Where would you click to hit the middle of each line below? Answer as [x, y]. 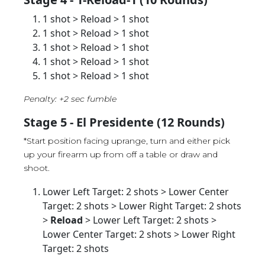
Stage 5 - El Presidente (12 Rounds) [124, 122]
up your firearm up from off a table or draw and [121, 154]
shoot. [37, 168]
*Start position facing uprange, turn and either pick [127, 140]
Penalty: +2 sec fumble [70, 98]
